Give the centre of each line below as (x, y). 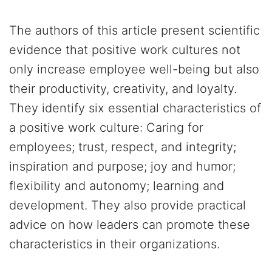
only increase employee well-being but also (134, 70)
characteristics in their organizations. (114, 244)
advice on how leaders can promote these (130, 225)
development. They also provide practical (127, 206)
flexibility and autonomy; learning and (117, 186)
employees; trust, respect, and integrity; (123, 147)
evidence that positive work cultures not (125, 50)
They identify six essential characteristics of (135, 108)
